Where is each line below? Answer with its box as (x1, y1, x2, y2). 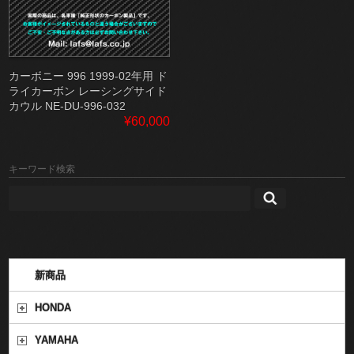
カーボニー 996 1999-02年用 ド (9, 69, 168, 82)
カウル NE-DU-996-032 (9, 99, 126, 112)
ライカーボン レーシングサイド (9, 84, 168, 97)
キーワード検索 (9, 163, 76, 174)
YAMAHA (35, 333, 79, 346)
